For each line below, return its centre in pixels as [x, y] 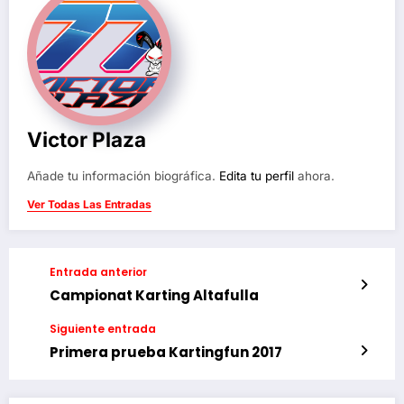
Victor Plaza [87, 139]
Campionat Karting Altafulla [154, 295]
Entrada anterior [98, 271]
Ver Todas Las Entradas [89, 204]
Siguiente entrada [103, 328]
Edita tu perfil [257, 175]
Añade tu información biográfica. [123, 175]
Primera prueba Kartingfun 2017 [166, 352]
